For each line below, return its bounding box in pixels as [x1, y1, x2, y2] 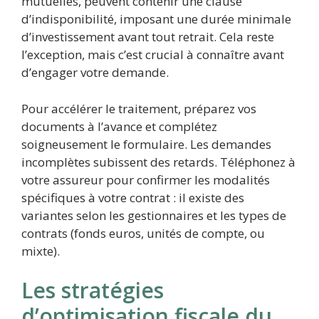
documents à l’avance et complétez [21, 117, 217, 135]
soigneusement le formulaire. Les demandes [21, 135, 271, 152]
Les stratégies [21, 276, 164, 305]
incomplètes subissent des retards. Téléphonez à [21, 153, 296, 170]
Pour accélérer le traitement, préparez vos [21, 100, 256, 117]
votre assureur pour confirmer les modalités [21, 171, 270, 188]
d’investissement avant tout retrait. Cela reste [21, 28, 274, 46]
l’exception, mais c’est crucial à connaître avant [21, 46, 284, 63]
